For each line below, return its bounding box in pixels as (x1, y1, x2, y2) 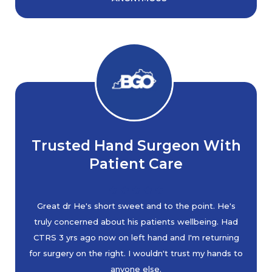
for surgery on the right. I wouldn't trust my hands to (29, 248, 243, 258)
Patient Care (89, 155, 183, 172)
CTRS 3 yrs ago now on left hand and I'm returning (33, 233, 239, 242)
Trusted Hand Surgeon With (31, 137, 241, 154)
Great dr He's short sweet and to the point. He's (36, 201, 236, 211)
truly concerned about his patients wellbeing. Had (34, 217, 238, 226)
